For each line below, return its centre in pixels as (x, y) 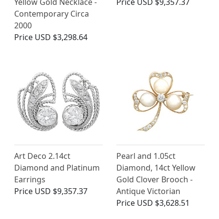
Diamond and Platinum (57, 168)
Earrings (30, 180)
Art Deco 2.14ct (42, 156)
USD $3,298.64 (61, 37)
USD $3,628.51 (163, 203)
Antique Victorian (148, 191)
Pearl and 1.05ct (146, 156)
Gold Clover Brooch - (154, 180)
